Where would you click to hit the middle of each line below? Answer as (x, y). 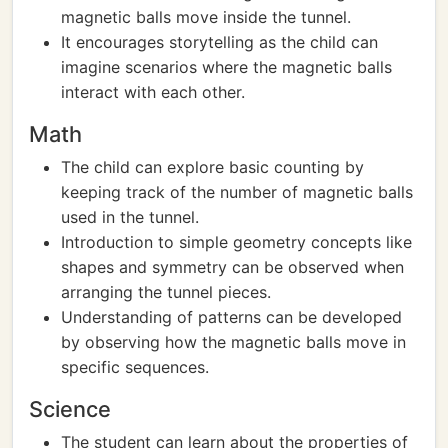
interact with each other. (153, 92)
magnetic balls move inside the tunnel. (206, 17)
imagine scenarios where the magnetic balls (226, 67)
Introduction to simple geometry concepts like (236, 242)
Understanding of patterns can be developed (231, 317)
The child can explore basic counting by (212, 167)
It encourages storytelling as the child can (219, 42)
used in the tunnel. (130, 217)
